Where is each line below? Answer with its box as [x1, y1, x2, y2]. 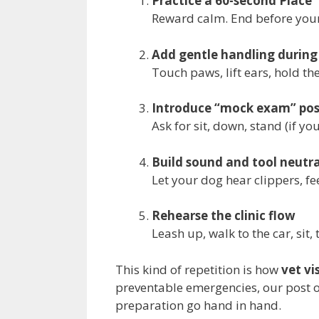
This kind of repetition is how [115, 261, 281, 278]
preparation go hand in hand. [115, 296, 281, 313]
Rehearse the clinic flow [152, 207, 296, 224]
